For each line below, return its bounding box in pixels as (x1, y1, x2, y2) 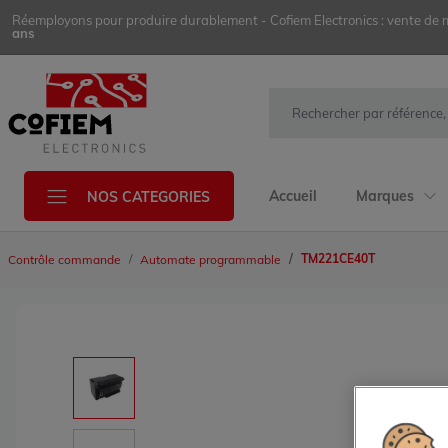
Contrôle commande (8, 252, 121, 267)
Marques (355, 187, 418, 205)
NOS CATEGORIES (87, 187, 210, 206)
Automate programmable (140, 252, 281, 267)
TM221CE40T (301, 251, 375, 266)
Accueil (268, 187, 317, 205)
